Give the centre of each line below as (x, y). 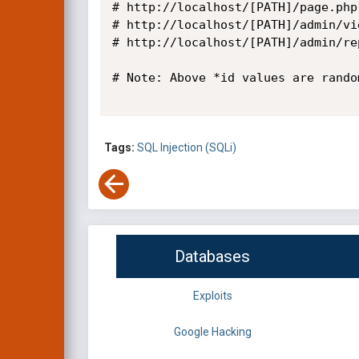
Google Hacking (212, 332)
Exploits (212, 296)
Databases (212, 257)
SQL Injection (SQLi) (187, 148)
